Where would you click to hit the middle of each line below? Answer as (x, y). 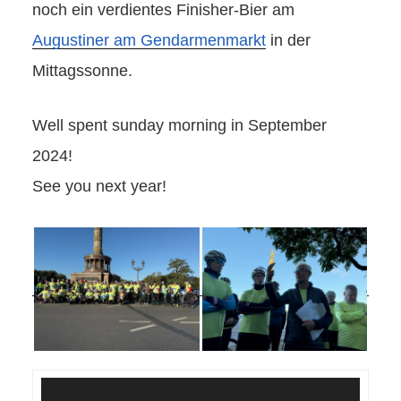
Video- (58, 386)
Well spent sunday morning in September (179, 125)
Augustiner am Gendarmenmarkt (149, 40)
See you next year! (99, 186)
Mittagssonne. (82, 70)
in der (288, 40)
